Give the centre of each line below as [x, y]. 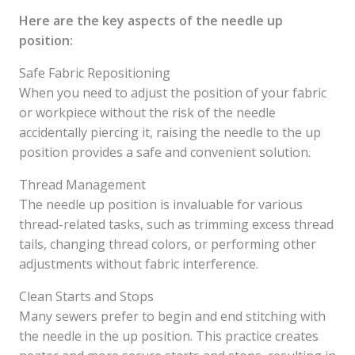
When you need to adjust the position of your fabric [173, 93]
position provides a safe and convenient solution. [165, 152]
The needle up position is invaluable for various [161, 204]
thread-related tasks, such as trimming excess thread [176, 224]
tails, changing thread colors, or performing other [168, 244]
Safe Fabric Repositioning [95, 73]
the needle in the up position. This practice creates [169, 336]
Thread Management [82, 185]
